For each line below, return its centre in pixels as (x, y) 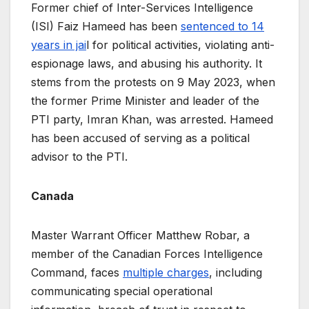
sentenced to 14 (222, 26)
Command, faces (77, 272)
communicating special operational (122, 291)
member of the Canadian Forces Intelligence (147, 253)
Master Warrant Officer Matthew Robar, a (140, 235)
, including (236, 272)
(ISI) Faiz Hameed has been (106, 26)
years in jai (59, 44)
